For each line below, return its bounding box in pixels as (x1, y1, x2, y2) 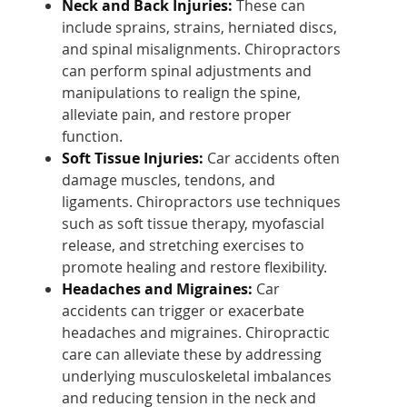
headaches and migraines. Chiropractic (62, 322, 331, 342)
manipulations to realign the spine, (62, 82, 302, 103)
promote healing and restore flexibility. (62, 256, 328, 277)
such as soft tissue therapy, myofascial (62, 213, 325, 233)
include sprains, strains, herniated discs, (62, 16, 338, 37)
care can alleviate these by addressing (62, 343, 323, 364)
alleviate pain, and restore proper (62, 104, 293, 124)
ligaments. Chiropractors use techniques (62, 191, 342, 212)
